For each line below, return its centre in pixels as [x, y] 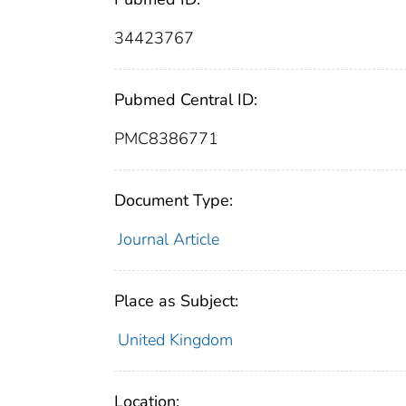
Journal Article [168, 240]
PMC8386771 [166, 139]
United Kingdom [175, 340]
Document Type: [174, 201]
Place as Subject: [176, 301]
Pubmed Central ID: [186, 100]
